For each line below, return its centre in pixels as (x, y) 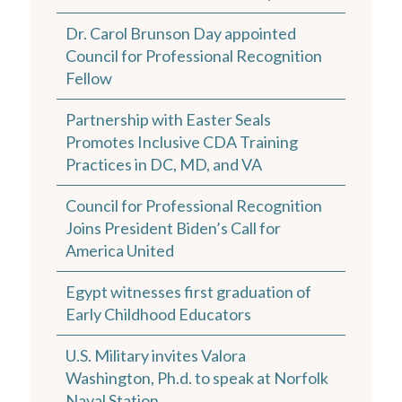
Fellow (89, 78)
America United (120, 250)
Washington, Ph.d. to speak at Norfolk (197, 377)
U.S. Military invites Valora (156, 355)
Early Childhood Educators (158, 314)
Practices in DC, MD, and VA (164, 164)
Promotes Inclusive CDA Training (182, 141)
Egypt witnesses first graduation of (188, 291)
